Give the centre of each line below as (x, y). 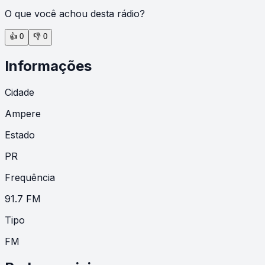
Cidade (20, 92)
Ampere (23, 113)
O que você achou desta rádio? (75, 13)
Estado (20, 135)
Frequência (30, 177)
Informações (48, 66)
